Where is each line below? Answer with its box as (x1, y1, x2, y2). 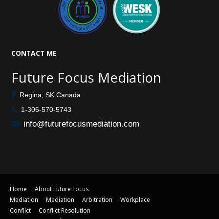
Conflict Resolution (39, 206, 90, 215)
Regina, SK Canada (20, 90, 81, 99)
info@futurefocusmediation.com (23, 119, 139, 129)
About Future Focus (35, 184, 88, 193)
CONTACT (11, 48, 46, 58)
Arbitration (82, 195, 112, 204)
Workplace (120, 195, 150, 204)
